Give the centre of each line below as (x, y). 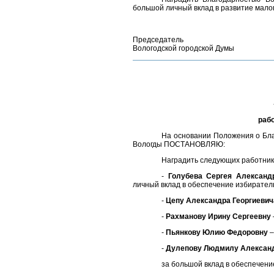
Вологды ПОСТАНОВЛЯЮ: (179, 144)
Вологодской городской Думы (183, 48)
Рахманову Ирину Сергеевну (219, 217)
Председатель (158, 40)
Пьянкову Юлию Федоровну (217, 232)
